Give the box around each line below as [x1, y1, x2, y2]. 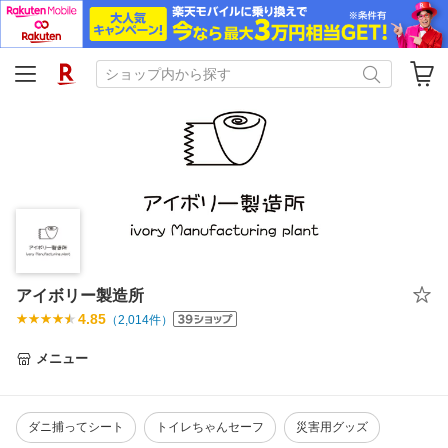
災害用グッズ [296, 420, 368, 435]
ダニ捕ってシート [28, 420, 124, 435]
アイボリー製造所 [16, 287, 144, 305]
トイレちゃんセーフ [156, 420, 264, 435]
